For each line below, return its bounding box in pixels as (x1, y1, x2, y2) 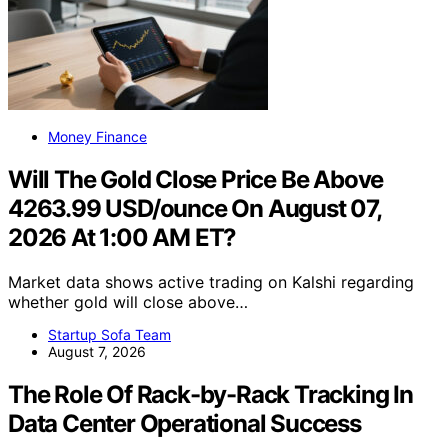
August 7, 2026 (48, 342, 146, 360)
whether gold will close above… (8, 291, 248, 312)
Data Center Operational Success (8, 408, 361, 438)
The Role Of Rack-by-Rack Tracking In (8, 379, 413, 409)
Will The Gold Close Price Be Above (8, 164, 384, 194)
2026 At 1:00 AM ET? (8, 222, 237, 252)
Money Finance (48, 128, 147, 146)
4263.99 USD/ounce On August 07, (8, 193, 381, 223)
